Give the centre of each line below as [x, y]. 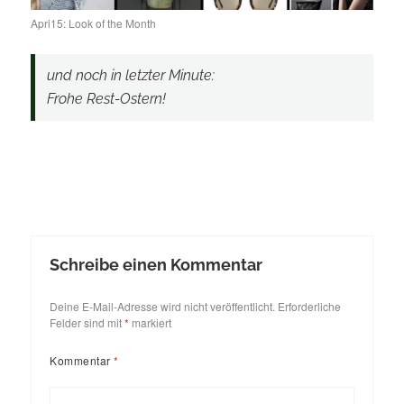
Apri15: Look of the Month [94, 23]
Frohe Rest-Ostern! [106, 99]
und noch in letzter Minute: [130, 76]
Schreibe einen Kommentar [156, 265]
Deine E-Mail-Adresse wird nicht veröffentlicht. [163, 306]
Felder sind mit [87, 322]
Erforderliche [310, 306]
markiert [151, 322]
